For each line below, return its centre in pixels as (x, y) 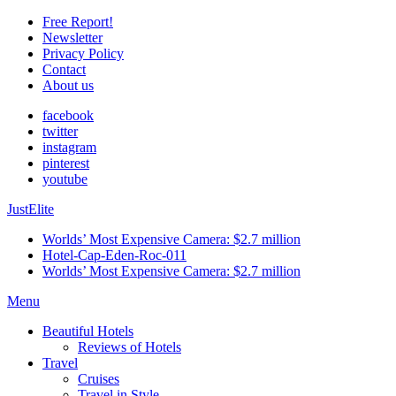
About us (68, 85)
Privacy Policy (83, 53)
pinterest (66, 163)
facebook (68, 115)
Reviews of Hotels (129, 347)
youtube (65, 179)
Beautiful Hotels (88, 331)
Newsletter (72, 38)
